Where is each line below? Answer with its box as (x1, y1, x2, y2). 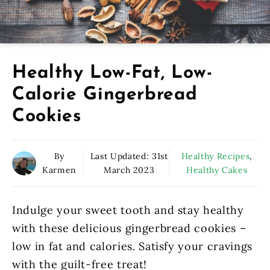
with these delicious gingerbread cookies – (12, 221, 247, 235)
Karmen (42, 165, 77, 176)
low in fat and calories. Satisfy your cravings (12, 239, 253, 253)
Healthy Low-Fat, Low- (12, 64, 213, 83)
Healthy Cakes (186, 165, 248, 176)
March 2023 (103, 165, 155, 176)
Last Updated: (90, 151, 152, 162)
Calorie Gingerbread (12, 86, 198, 105)
